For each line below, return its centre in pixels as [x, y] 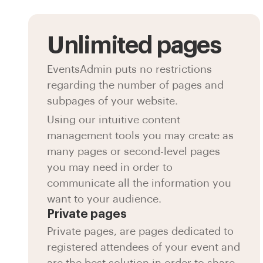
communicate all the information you [139, 183]
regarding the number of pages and [136, 85]
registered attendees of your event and [144, 247]
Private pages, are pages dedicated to [141, 232]
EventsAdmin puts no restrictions [130, 69]
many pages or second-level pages [134, 151]
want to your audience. [104, 199]
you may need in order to [110, 167]
